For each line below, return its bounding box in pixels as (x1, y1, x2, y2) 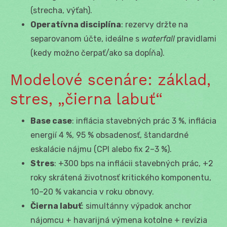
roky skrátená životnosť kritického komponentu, (30, 172, 211, 182)
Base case (30, 116, 72, 126)
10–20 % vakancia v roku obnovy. (30, 186, 154, 197)
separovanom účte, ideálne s (30, 33, 141, 44)
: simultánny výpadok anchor (82, 201, 192, 211)
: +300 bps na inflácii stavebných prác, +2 (54, 158, 213, 168)
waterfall (141, 33, 175, 44)
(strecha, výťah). (30, 5, 92, 15)
